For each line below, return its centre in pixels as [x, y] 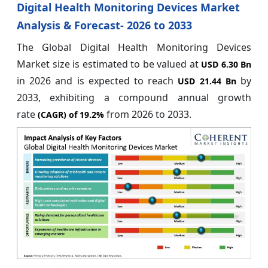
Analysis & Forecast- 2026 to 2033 [104, 25]
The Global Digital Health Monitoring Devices [134, 47]
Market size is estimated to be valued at [108, 64]
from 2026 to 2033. [149, 114]
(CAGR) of [59, 114]
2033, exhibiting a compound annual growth [134, 97]
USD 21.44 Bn [209, 81]
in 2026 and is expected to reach [98, 80]
